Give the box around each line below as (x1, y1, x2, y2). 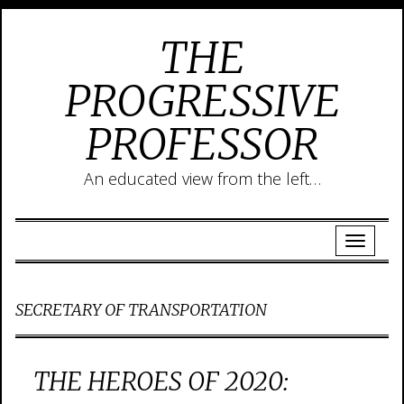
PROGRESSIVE (64, 74, 340, 128)
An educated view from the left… (83, 168, 321, 189)
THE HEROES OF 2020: (33, 365, 289, 398)
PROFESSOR (86, 117, 318, 171)
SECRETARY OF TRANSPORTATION (15, 299, 267, 320)
